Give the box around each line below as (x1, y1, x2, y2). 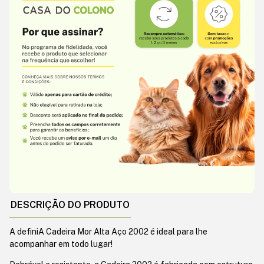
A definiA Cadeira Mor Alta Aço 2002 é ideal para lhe (9, 226, 207, 236)
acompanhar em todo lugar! (9, 239, 113, 249)
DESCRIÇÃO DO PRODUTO (11, 199, 130, 210)
